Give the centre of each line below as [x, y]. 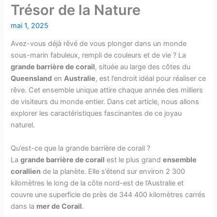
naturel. [23, 125]
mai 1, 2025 [30, 25]
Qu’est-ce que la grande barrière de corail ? [81, 148]
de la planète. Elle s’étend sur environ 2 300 [113, 171]
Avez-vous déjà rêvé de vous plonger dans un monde [99, 44]
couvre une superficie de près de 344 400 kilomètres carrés [108, 194]
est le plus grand [134, 160]
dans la [24, 206]
